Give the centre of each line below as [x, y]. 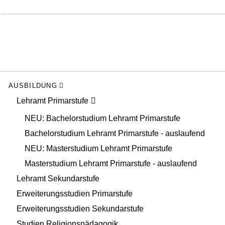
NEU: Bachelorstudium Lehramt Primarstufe [102, 119]
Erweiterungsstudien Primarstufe [75, 194]
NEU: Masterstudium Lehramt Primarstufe [98, 149]
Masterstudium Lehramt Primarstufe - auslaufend [111, 164]
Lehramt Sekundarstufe [58, 179]
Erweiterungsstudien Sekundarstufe [80, 209]
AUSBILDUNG [33, 86]
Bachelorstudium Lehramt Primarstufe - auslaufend [115, 134]
